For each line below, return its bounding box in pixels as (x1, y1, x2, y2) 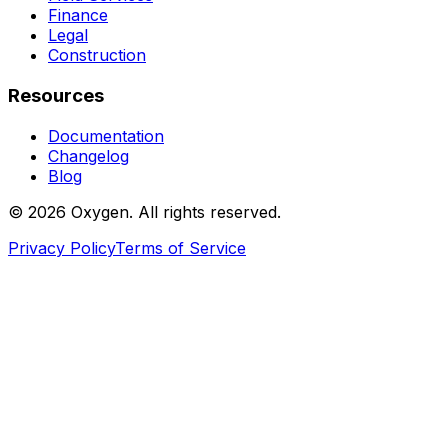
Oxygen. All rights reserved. (66, 201, 281, 222)
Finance (48, 5, 108, 26)
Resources (8, 84, 104, 108)
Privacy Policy (8, 237, 115, 258)
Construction (48, 45, 146, 66)
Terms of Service (115, 237, 246, 258)
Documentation (48, 125, 164, 146)
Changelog (48, 145, 129, 166)
